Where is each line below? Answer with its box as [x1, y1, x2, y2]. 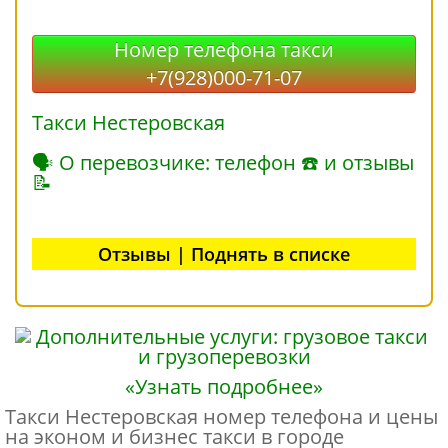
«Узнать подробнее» [125, 373, 323, 401]
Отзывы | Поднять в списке [98, 242, 350, 267]
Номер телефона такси [114, 36, 334, 64]
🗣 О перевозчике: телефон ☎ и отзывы [32, 149, 414, 177]
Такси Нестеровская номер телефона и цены [5, 403, 438, 431]
